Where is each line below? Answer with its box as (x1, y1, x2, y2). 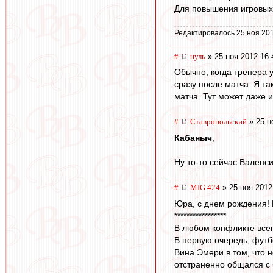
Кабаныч (174, 133, 212, 143)
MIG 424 (190, 183, 220, 192)
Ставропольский (190, 117, 247, 127)
